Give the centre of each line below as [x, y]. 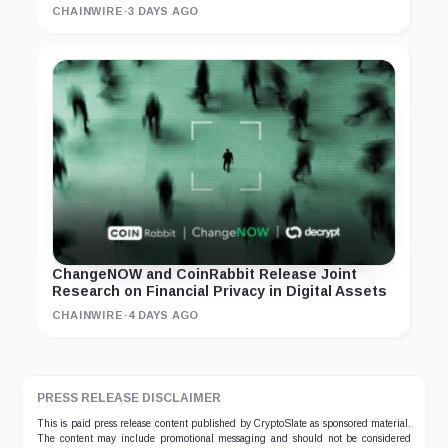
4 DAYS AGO [163, 315]
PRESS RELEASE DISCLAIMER [129, 398]
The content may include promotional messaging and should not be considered [224, 439]
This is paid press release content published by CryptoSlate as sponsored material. [224, 424]
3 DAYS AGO [163, 11]
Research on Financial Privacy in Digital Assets [219, 291]
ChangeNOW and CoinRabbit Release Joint [204, 274]
